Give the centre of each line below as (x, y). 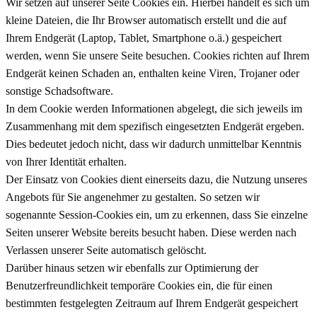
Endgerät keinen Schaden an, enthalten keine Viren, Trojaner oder (152, 73)
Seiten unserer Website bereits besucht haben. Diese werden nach (151, 232)
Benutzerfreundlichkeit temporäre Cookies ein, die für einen (139, 285)
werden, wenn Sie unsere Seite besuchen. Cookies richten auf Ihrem (157, 55)
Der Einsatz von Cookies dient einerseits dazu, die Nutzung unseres (156, 179)
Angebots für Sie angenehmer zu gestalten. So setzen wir (133, 197)
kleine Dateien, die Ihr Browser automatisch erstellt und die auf (146, 20)
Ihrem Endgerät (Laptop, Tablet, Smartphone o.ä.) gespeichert (144, 38)
